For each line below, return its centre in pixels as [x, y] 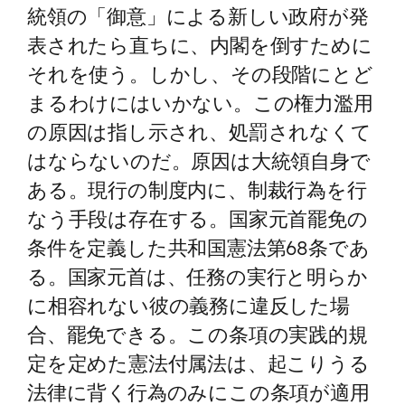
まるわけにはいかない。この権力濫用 [200, 102]
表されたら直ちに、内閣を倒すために [200, 44]
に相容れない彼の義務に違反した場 [188, 305]
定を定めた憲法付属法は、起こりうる [198, 363]
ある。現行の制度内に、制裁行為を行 [197, 189]
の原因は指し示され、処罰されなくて [199, 131]
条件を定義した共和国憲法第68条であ [198, 247]
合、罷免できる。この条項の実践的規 [198, 334]
